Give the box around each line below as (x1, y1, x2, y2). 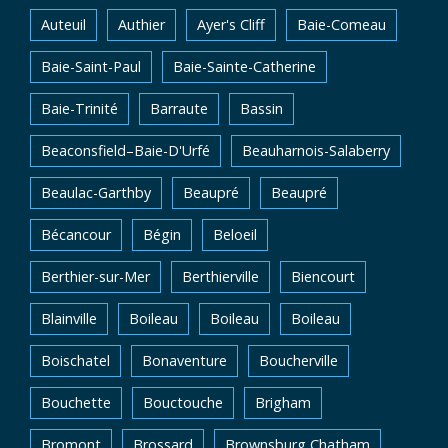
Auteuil (41, 15, 86, 34)
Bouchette (41, 393, 111, 412)
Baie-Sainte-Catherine (173, 57, 316, 76)
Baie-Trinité (41, 99, 118, 118)
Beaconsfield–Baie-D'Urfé (41, 141, 210, 160)
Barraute (150, 99, 208, 118)
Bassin (240, 99, 283, 118)
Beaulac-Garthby (41, 183, 151, 202)
